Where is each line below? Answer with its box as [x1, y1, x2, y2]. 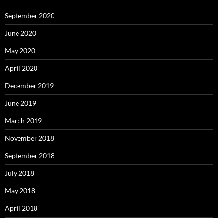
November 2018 [5, 134, 54, 143]
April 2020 [5, 64, 37, 73]
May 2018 [5, 186, 35, 195]
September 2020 [5, 11, 54, 20]
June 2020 [5, 29, 36, 37]
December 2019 [5, 81, 54, 90]
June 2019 [5, 99, 36, 108]
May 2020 [5, 46, 35, 55]
